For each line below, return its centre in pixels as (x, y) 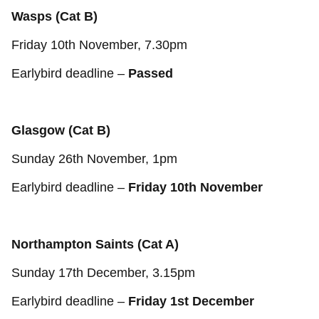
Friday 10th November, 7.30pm (99, 45)
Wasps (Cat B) (54, 16)
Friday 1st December (191, 301)
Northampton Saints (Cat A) (95, 244)
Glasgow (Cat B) (61, 130)
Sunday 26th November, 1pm (94, 159)
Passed (151, 73)
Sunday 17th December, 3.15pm (103, 273)
